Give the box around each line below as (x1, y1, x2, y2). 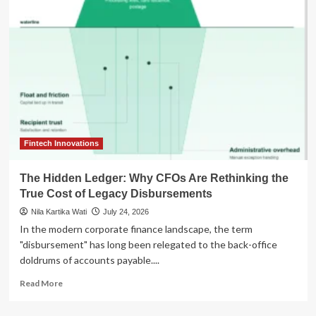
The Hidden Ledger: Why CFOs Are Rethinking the (19, 171, 288, 184)
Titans (61, 57, 87, 68)
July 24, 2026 (102, 207, 149, 216)
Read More (19, 277, 63, 288)
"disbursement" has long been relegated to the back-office (19, 238, 277, 250)
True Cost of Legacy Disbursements (19, 187, 212, 200)
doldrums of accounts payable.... (19, 253, 159, 266)
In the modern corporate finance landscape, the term (19, 222, 253, 235)
